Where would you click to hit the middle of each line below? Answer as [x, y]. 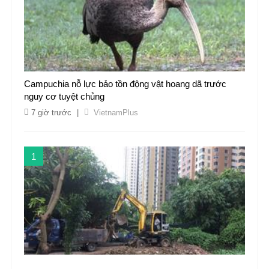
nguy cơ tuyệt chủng [64, 96]
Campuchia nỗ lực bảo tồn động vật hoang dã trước [125, 84]
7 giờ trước [51, 113]
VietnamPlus [116, 113]
